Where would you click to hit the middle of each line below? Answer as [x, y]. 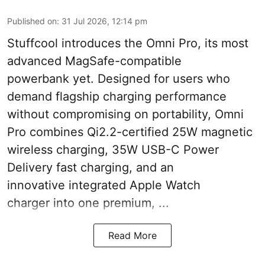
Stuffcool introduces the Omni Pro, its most [128, 43]
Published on [32, 21]
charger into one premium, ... [88, 203]
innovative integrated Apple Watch [104, 185]
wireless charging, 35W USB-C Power [113, 150]
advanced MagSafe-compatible [94, 61]
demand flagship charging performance [117, 96]
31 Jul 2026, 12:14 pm [104, 21]
